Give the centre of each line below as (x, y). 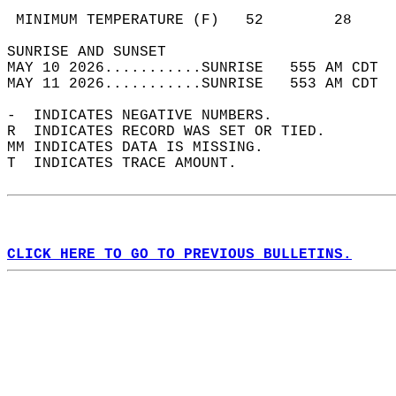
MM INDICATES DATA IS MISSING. (144, 148)
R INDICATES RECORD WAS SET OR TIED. (175, 132)
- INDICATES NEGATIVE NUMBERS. (148, 116)
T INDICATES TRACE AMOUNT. (131, 164)
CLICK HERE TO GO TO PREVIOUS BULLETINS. (179, 255)
